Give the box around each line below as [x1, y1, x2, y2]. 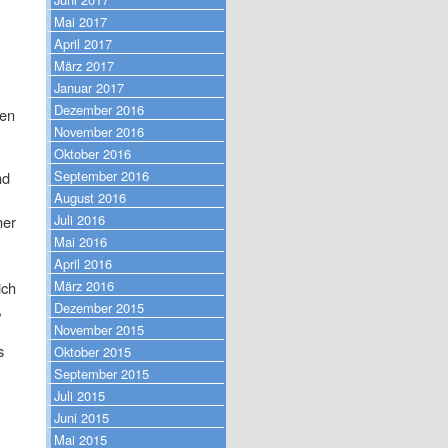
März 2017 [54, 55, 114, 75]
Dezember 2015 [54, 297, 144, 317]
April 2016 [54, 253, 112, 273]
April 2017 [54, 33, 112, 53]
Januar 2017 [54, 77, 124, 97]
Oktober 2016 [54, 143, 131, 163]
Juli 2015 [54, 385, 105, 405]
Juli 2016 [54, 209, 105, 229]
